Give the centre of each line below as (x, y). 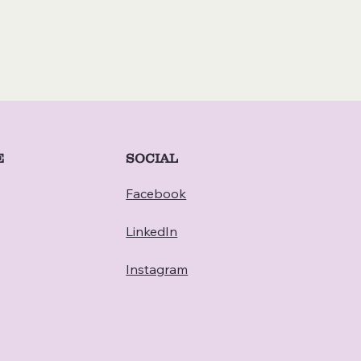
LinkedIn (152, 231)
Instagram (157, 269)
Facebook (156, 193)
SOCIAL (152, 158)
